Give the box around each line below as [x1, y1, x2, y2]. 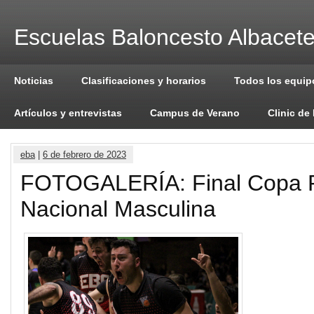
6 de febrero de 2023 [43, 149, 126, 160]
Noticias [14, 75, 53, 86]
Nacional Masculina [20, 196, 216, 221]
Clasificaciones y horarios [81, 75, 206, 86]
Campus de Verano [150, 107, 240, 118]
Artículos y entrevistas [14, 107, 122, 118]
